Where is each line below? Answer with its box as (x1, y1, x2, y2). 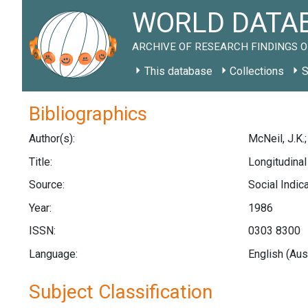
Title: (29, 155, 52, 168)
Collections (230, 65, 285, 78)
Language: (29, 247, 78, 261)
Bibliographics (29, 102, 147, 125)
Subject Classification (29, 280, 212, 303)
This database (144, 65, 212, 78)
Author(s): (29, 132, 75, 145)
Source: (29, 178, 65, 192)
